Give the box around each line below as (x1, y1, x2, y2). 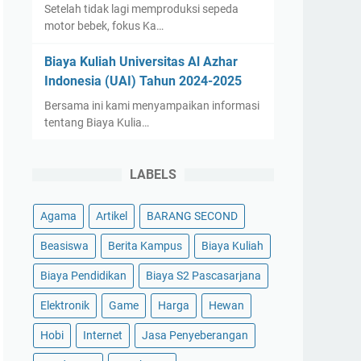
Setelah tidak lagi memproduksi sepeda (44, 2, 239, 15)
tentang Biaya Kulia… (44, 116, 149, 129)
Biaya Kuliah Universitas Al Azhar (44, 54, 238, 69)
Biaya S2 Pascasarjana (146, 269, 261, 282)
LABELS (130, 167, 176, 182)
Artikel (96, 210, 127, 222)
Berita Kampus (108, 239, 182, 252)
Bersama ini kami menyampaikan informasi (44, 99, 259, 112)
